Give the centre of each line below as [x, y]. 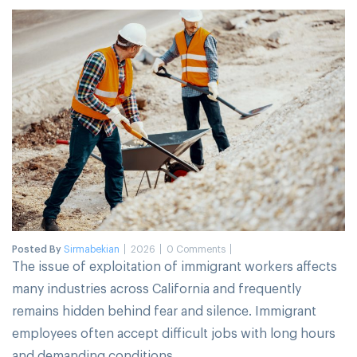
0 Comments [196, 249]
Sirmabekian [92, 249]
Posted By [38, 249]
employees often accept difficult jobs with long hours [174, 333]
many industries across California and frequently [157, 288]
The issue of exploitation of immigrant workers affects [175, 266]
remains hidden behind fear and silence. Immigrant [164, 310]
